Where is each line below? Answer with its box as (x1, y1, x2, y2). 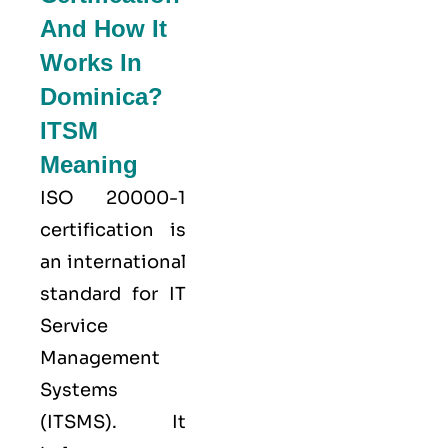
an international (40, 251, 186, 274)
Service (40, 315, 108, 338)
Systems (40, 379, 118, 402)
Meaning (40, 151, 138, 179)
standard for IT (40, 283, 186, 306)
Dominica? (40, 83, 163, 111)
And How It (40, 15, 167, 43)
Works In (40, 49, 142, 77)
